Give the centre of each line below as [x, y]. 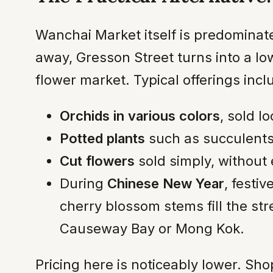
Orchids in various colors [140, 115]
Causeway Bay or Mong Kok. [152, 228]
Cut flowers [97, 161]
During [83, 183]
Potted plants [102, 138]
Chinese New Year [166, 183]
